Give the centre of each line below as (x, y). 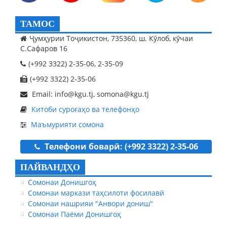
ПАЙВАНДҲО (50, 167)
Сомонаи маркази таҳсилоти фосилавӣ (96, 193)
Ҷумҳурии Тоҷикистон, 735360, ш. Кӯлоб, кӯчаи (111, 38)
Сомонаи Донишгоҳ (62, 182)
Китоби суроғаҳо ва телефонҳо (85, 109)
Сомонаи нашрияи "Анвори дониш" (90, 203)
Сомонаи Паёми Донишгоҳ (74, 214)
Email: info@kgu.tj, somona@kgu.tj (89, 94)
